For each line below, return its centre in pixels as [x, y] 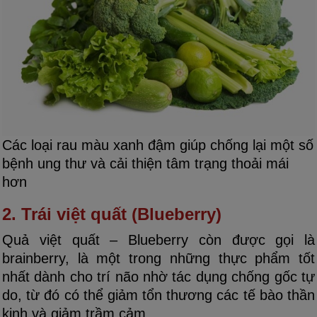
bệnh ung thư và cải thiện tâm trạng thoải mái [145, 164]
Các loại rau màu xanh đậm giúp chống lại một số [158, 145]
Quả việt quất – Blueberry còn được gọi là [158, 240]
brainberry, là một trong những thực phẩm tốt [158, 259]
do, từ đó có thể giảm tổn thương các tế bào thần [158, 295]
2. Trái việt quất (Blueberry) [112, 214]
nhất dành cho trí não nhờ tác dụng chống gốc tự [158, 277]
